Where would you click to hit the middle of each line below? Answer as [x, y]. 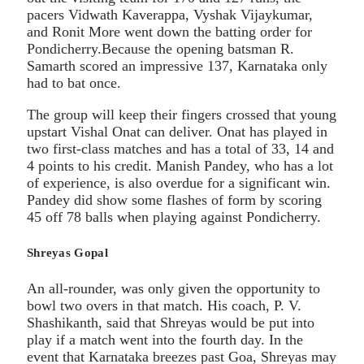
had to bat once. [74, 82]
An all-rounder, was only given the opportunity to [173, 288]
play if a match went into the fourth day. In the [165, 339]
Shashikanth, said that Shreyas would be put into [171, 322]
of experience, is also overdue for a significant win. [179, 182]
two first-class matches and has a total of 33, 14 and [180, 148]
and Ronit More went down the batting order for [169, 31]
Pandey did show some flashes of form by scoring [174, 199]
